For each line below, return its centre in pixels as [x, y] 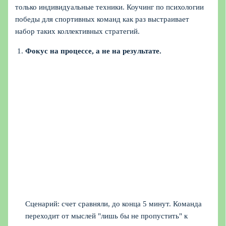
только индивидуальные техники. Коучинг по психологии [110, 7]
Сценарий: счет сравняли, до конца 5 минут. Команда [114, 204]
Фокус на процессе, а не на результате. [94, 51]
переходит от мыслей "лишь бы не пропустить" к [107, 216]
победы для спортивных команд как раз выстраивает [102, 19]
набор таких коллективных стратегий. [78, 32]
